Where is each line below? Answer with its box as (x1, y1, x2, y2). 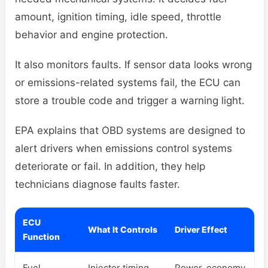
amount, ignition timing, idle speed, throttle (15, 10, 221, 23)
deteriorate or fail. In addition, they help (15, 160, 205, 172)
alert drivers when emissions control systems (15, 142, 232, 154)
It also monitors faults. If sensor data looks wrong (15, 58, 252, 71)
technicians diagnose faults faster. (15, 178, 180, 190)
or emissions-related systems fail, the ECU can (15, 76, 240, 89)
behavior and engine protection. (15, 28, 168, 41)
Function (23, 231, 60, 242)
